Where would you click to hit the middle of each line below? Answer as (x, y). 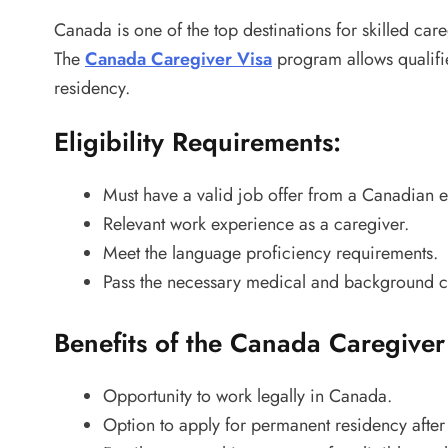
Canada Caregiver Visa (178, 58)
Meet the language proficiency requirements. (270, 252)
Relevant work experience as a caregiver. (256, 223)
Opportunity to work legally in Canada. (247, 395)
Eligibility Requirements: (197, 141)
